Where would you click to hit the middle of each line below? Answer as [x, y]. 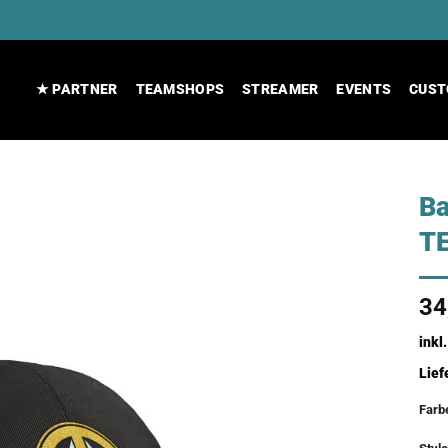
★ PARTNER [76, 89]
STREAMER [280, 89]
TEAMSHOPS [180, 89]
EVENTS [364, 89]
